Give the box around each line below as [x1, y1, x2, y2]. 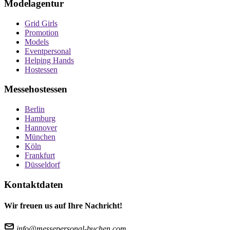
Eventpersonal [25, 46, 71, 55]
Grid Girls [25, 18, 57, 28]
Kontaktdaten [4, 179, 63, 190]
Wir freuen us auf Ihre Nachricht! [4, 201, 122, 210]
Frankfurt [25, 151, 55, 160]
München [25, 132, 55, 142]
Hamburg [25, 114, 55, 123]
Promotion [25, 28, 59, 37]
